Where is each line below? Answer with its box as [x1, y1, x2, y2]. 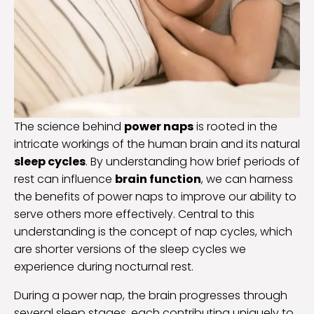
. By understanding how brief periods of [86, 153, 300, 170]
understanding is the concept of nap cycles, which [14, 224, 292, 240]
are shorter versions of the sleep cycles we [14, 241, 246, 258]
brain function [115, 171, 201, 188]
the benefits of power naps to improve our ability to [14, 189, 296, 205]
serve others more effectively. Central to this [14, 206, 254, 223]
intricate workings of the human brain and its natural [14, 136, 300, 153]
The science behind [14, 118, 124, 135]
